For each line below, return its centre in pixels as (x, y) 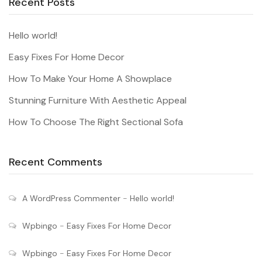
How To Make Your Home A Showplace (90, 79)
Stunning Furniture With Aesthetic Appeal (98, 101)
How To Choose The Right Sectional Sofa (96, 122)
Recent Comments (56, 162)
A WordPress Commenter (71, 199)
